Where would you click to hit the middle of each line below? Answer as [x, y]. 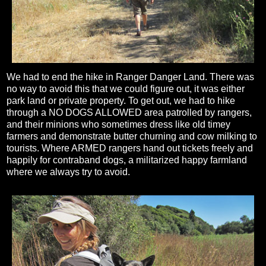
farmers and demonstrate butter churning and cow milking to [132, 137]
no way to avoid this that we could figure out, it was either [126, 89]
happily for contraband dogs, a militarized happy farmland [127, 160]
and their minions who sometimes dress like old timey [118, 125]
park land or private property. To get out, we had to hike [121, 101]
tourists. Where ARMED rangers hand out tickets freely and [130, 148]
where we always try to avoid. [68, 172]
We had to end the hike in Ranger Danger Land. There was [130, 77]
